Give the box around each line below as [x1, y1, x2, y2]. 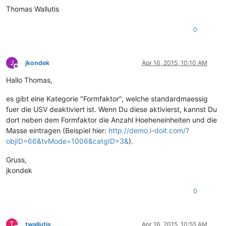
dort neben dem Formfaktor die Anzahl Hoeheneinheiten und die [6, 115, 217, 124]
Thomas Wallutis [6, 4, 59, 13]
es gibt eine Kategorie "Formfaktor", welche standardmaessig [6, 94, 208, 103]
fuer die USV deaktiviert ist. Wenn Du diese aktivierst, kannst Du [6, 104, 217, 114]
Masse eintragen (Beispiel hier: [6, 126, 108, 135]
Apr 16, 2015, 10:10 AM [142, 59, 207, 67]
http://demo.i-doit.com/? [108, 126, 189, 135]
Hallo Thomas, [6, 75, 52, 84]
